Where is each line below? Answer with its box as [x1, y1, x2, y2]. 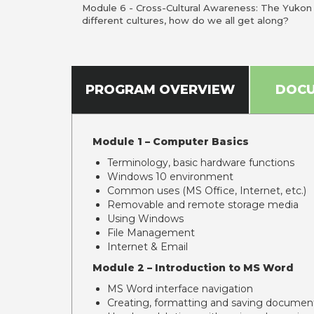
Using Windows [107, 212, 184, 225]
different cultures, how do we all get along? [82, 15, 289, 26]
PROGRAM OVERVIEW [86, 81, 235, 97]
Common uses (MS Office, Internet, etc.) [107, 184, 306, 197]
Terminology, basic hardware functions [107, 156, 294, 169]
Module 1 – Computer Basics [93, 135, 249, 148]
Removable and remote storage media [107, 198, 299, 211]
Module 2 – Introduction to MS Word [93, 261, 294, 274]
